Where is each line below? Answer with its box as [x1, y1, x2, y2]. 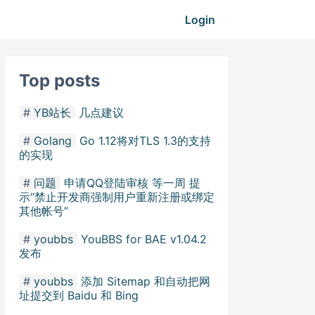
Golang [34, 134, 72, 148]
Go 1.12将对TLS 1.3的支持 [79, 134, 211, 148]
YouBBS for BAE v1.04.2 [81, 232, 207, 246]
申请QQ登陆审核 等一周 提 [64, 176, 200, 190]
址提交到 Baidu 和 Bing [19, 288, 139, 302]
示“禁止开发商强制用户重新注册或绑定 [19, 190, 214, 204]
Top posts [19, 70, 100, 91]
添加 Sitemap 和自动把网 [81, 274, 210, 288]
